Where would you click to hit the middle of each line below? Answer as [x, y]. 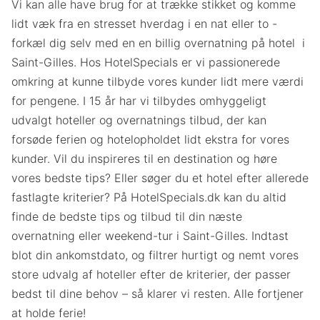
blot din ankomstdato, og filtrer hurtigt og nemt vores [155, 255]
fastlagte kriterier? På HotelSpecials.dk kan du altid [149, 197]
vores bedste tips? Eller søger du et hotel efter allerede [160, 178]
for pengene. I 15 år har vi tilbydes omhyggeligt [139, 101]
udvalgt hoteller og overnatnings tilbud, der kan [139, 120]
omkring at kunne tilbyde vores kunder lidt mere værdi [157, 82]
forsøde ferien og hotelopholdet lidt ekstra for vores [150, 140]
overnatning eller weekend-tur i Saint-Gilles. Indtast [150, 236]
